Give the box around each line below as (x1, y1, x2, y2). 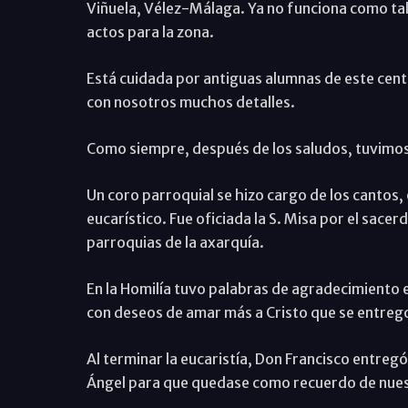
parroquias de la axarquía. (86, 232, 264, 251)
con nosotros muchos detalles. (86, 92, 295, 111)
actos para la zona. (86, 22, 214, 41)
